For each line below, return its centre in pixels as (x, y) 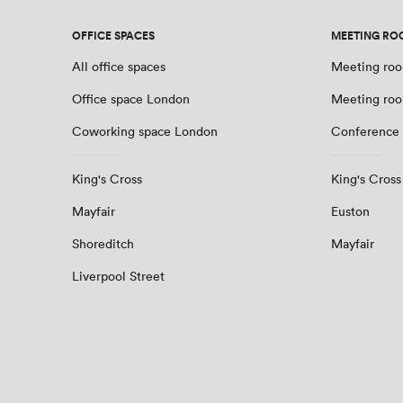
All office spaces (119, 67)
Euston (350, 211)
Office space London (131, 99)
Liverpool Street (118, 276)
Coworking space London (145, 131)
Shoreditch (103, 244)
